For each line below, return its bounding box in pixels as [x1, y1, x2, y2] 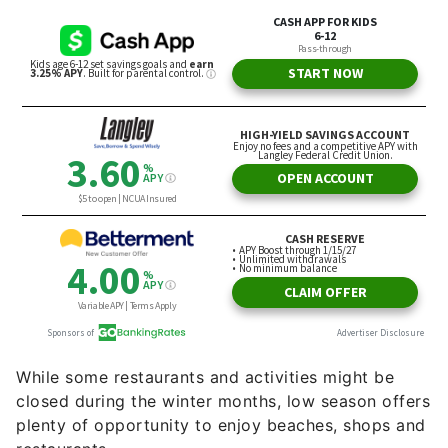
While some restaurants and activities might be [16, 367, 394, 388]
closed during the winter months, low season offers [16, 391, 430, 412]
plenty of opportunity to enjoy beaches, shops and [16, 415, 426, 436]
